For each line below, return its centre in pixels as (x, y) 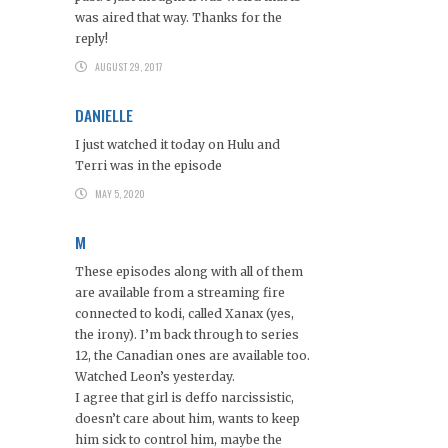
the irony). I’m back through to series (187, 334)
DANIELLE (104, 114)
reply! (91, 38)
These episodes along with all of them (189, 271)
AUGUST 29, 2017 (128, 66)
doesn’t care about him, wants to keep (187, 418)
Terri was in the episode (148, 165)
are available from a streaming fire (180, 292)
